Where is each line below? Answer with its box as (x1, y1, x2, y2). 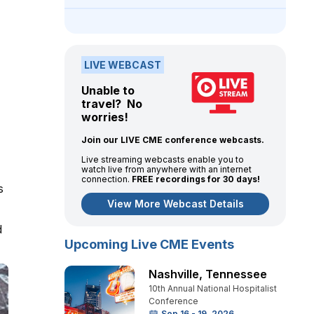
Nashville (149, 267, 199, 281)
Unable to (81, 83, 135, 97)
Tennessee (205, 267, 267, 281)
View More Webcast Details (107, 198, 244, 210)
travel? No (81, 97, 142, 111)
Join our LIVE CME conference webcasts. (81, 135, 264, 145)
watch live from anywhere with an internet (81, 164, 252, 175)
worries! (81, 110, 128, 124)
